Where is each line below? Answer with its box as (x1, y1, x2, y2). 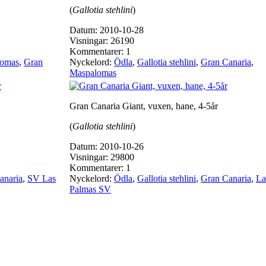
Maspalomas (69, 68, 116, 78)
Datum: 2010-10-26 (69, 141, 144, 151)
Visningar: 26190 (69, 36, 134, 46)
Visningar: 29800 (69, 152, 134, 162)
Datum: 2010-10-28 (69, 25, 144, 35)
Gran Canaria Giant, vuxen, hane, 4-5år (69, 101, 218, 111)
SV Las (27, 173, 56, 183)
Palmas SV (69, 184, 111, 194)
